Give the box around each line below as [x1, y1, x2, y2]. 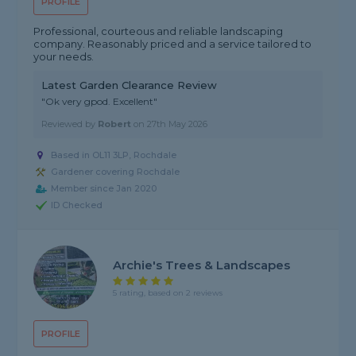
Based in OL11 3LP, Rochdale [51, 149, 177, 161]
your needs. [33, 50, 95, 64]
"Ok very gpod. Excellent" [41, 95, 158, 108]
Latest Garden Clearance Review [41, 79, 218, 92]
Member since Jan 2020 [51, 183, 157, 195]
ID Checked [51, 199, 103, 211]
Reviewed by [41, 118, 99, 130]
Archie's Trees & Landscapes [113, 257, 291, 273]
